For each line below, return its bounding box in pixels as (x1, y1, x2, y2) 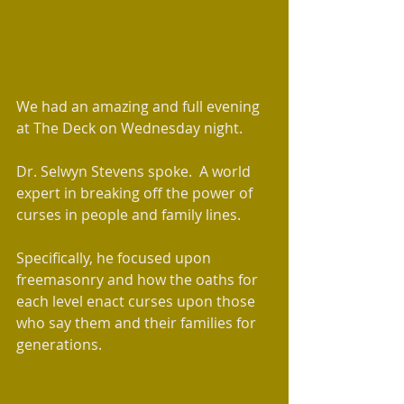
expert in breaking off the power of (16, 183, 256, 203)
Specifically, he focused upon (16, 248, 215, 268)
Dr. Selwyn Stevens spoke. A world (16, 161, 254, 181)
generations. (16, 335, 106, 354)
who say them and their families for (16, 313, 260, 333)
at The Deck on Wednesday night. (16, 118, 250, 138)
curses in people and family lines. (16, 205, 241, 225)
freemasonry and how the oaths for (16, 270, 262, 289)
